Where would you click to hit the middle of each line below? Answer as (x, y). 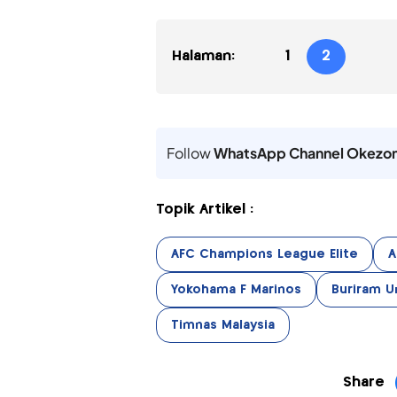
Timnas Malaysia (222, 325)
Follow (190, 152)
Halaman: (203, 56)
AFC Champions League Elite (264, 254)
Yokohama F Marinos (236, 289)
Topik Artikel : (204, 209)
